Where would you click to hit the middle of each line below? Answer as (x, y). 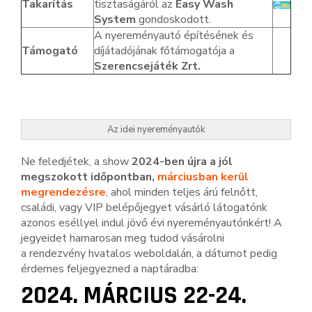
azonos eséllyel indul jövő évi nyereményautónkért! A (151, 223)
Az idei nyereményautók (156, 130)
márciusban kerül (203, 177)
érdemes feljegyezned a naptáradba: (110, 269)
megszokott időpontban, (89, 177)
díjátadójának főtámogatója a (164, 51)
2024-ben (158, 162)
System (115, 20)
